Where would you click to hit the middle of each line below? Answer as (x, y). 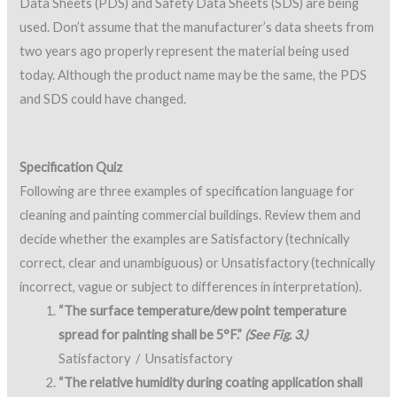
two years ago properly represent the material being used (185, 51)
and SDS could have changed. (103, 98)
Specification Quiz (71, 167)
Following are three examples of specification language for (187, 191)
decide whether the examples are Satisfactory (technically (185, 239)
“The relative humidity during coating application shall (211, 383)
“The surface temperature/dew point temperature (203, 311)
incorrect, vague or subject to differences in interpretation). (191, 287)
